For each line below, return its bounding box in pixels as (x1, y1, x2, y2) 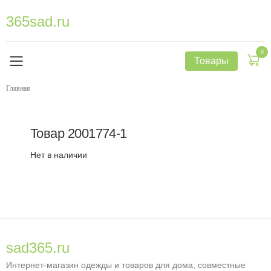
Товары (194, 56, 229, 66)
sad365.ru (6, 240, 70, 256)
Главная (6, 84, 30, 93)
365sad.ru (6, 13, 70, 30)
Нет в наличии (30, 150, 87, 160)
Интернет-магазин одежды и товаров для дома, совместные (6, 260, 246, 270)
